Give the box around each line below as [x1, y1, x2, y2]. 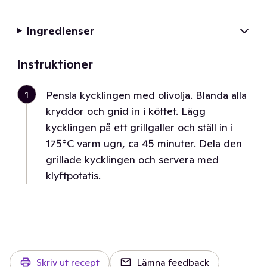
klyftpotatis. [46, 169, 101, 182]
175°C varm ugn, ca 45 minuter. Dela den [46, 136, 242, 150]
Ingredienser [26, 24, 95, 38]
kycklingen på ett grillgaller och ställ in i [46, 120, 233, 134]
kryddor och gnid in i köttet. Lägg [46, 104, 206, 118]
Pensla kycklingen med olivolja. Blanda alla [46, 88, 247, 102]
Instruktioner [17, 57, 93, 72]
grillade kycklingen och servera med [46, 153, 219, 166]
